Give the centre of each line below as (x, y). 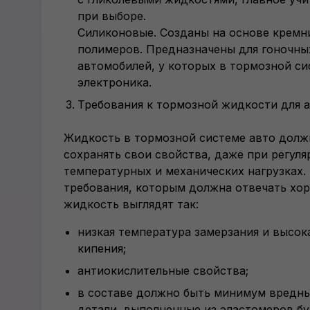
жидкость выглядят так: (131, 204)
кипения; (102, 248)
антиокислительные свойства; (163, 271)
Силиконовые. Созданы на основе (175, 33)
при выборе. (112, 16)
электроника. (115, 82)
